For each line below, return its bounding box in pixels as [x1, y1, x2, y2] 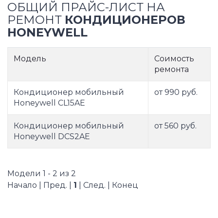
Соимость [154, 54, 194, 64]
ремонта [154, 65, 189, 74]
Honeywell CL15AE [14, 98, 85, 108]
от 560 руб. [154, 121, 197, 131]
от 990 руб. [154, 88, 198, 97]
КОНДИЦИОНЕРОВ [65, 13, 185, 27]
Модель [14, 54, 46, 64]
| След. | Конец [77, 181, 138, 190]
